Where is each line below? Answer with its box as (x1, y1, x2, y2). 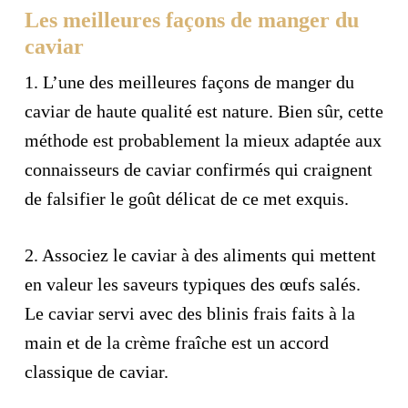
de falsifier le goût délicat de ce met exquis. (24, 189, 349, 209)
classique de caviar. (24, 362, 168, 382)
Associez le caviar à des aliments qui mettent (37, 245, 376, 265)
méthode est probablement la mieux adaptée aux (24, 130, 382, 150)
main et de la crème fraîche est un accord (24, 332, 329, 352)
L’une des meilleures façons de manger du (37, 72, 354, 92)
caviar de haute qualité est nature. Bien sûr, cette (24, 101, 383, 121)
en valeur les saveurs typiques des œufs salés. (24, 274, 361, 294)
